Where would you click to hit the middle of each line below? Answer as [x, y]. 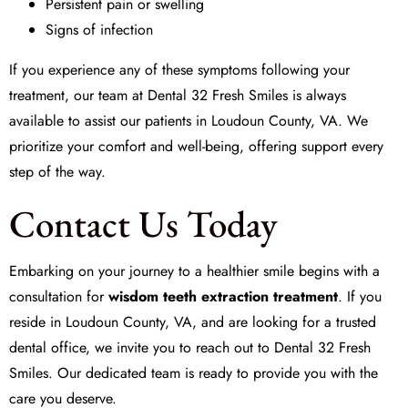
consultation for [59, 296]
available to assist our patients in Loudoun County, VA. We [189, 121]
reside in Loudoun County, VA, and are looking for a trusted [193, 322]
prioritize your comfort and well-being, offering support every [196, 146]
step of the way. [57, 172]
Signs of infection [99, 30]
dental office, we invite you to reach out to [142, 347]
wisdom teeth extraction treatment [223, 296]
